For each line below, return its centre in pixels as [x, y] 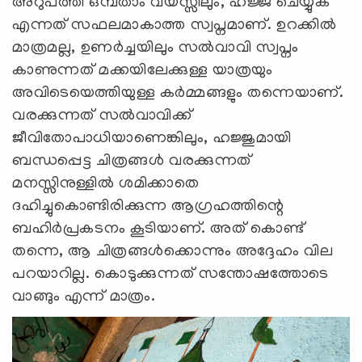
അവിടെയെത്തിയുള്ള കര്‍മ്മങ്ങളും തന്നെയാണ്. [178, 93]
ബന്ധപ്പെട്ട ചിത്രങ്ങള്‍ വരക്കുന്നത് [132, 161]
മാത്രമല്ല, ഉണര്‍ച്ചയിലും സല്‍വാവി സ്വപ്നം [156, 48]
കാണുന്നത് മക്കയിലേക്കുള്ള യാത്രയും [143, 71]
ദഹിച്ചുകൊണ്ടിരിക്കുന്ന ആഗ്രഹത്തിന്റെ [148, 206]
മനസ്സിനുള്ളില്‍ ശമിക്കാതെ [106, 184]
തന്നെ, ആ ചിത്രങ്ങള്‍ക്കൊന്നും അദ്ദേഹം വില [173, 252]
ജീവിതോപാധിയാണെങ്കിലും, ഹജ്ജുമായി [152, 139]
